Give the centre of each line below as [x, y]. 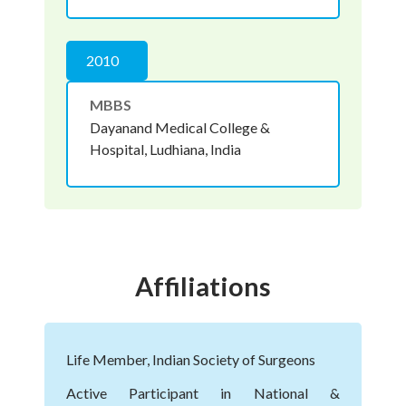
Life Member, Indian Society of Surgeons [190, 360]
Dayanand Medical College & [179, 127]
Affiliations [203, 287]
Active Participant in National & [203, 392]
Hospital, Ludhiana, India [165, 149]
